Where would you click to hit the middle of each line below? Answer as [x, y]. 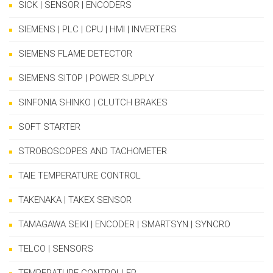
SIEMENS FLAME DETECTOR [75, 54]
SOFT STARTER [49, 127]
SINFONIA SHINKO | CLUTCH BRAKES [93, 103]
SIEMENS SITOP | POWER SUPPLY [86, 78]
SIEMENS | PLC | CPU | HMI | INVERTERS [97, 30]
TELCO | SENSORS [56, 249]
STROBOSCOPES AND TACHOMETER [93, 151]
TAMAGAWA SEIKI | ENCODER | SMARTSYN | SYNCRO [124, 225]
